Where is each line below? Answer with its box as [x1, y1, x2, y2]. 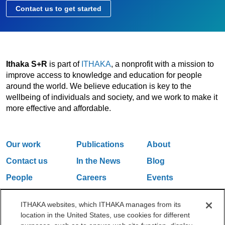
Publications [76, 140, 124, 149]
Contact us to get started [15, 5, 101, 13]
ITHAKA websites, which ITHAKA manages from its [20, 200, 181, 208]
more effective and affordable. [6, 103, 111, 113]
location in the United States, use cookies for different [20, 211, 190, 219]
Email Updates [6, 190, 61, 199]
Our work [6, 140, 41, 149]
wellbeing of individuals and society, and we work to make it [6, 92, 217, 101]
